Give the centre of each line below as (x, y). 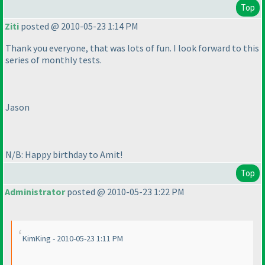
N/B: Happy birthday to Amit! (64, 155)
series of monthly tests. (54, 60)
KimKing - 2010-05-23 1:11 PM (73, 239)
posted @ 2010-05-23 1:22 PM (125, 192)
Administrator (35, 192)
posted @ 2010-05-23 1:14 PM (79, 26)
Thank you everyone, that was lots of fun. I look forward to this (132, 48)
